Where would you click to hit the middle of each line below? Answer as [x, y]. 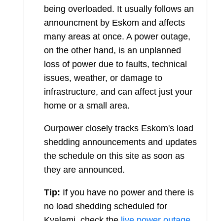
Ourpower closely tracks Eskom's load [119, 129]
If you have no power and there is [127, 193]
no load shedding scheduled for [106, 206]
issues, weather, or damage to [103, 78]
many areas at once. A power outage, [117, 37]
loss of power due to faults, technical [115, 64]
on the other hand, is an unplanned [112, 51]
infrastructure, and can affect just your [118, 92]
